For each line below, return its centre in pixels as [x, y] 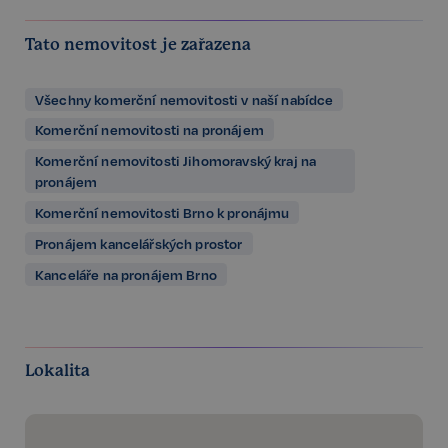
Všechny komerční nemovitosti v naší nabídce [184, 99]
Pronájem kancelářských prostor [139, 243]
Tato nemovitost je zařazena [138, 44]
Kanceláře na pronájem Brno [126, 274]
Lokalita [57, 371]
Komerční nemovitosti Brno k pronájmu [162, 213]
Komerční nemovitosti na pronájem [149, 130]
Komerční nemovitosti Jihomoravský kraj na [176, 161]
